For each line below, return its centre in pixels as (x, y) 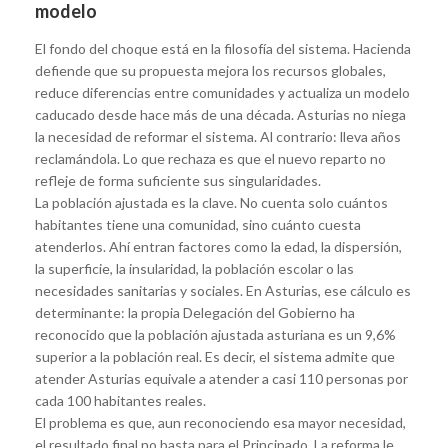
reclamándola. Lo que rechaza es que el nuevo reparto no (210, 158)
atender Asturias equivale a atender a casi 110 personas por (221, 378)
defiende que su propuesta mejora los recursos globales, (210, 70)
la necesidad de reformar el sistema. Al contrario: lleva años (218, 136)
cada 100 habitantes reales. (120, 400)
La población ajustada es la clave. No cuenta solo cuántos (211, 202)
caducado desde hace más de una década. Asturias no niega (220, 114)
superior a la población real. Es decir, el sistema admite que (215, 356)
